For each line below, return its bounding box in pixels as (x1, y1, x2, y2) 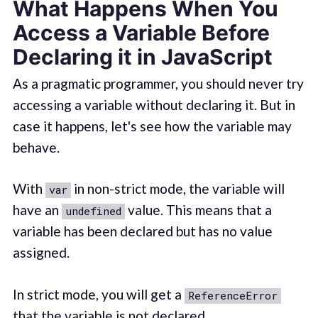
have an (12, 202, 62, 219)
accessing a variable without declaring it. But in (12, 96, 295, 113)
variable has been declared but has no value (12, 223, 273, 240)
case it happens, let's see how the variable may (12, 117, 292, 134)
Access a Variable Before (12, 19, 270, 45)
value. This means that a (124, 202, 272, 219)
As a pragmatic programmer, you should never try (12, 75, 304, 92)
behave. (12, 138, 60, 155)
